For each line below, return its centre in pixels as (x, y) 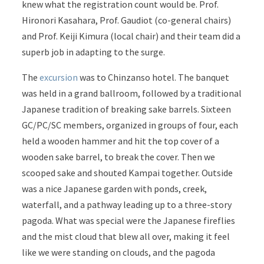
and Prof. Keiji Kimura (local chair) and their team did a (131, 36)
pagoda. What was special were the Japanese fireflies (129, 220)
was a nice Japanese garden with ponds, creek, (115, 188)
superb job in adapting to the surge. (95, 52)
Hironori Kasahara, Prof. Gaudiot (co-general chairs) (127, 20)
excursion (59, 77)
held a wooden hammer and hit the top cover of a (121, 141)
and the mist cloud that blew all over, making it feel (126, 236)
